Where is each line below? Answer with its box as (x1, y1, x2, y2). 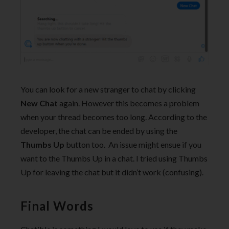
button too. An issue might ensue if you (64, 140, 201, 150)
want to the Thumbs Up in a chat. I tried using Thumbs (20, 153, 208, 164)
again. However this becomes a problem (58, 98, 199, 108)
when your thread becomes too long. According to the (20, 112, 207, 122)
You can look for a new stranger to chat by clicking (20, 84, 196, 95)
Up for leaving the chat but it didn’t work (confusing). (20, 167, 203, 177)
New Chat (20, 98, 58, 108)
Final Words (20, 198, 94, 214)
